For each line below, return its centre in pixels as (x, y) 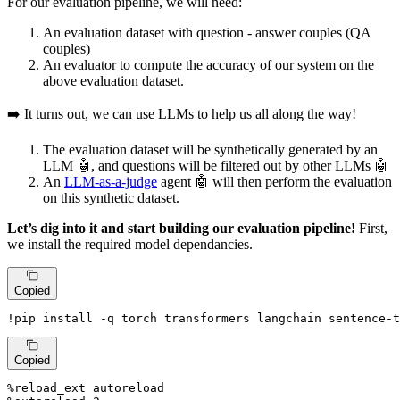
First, (371, 228)
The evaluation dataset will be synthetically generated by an (210, 149)
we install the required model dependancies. (130, 244)
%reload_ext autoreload (86, 388)
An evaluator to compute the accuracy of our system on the (208, 64)
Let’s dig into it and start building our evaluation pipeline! (181, 228)
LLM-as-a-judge (111, 181)
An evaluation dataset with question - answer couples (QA (207, 32)
